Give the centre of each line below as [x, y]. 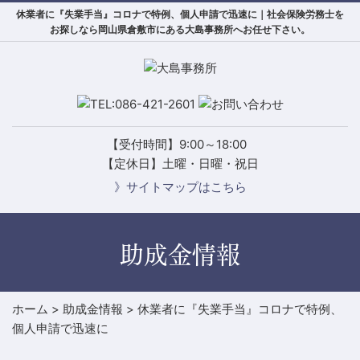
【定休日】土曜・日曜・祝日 [180, 163]
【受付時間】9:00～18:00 [180, 144]
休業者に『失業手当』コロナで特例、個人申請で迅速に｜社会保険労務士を [180, 14]
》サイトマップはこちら [180, 186]
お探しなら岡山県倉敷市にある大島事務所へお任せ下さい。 [180, 29]
